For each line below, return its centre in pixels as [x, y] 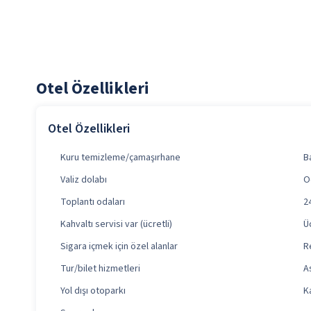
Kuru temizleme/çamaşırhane [120, 158]
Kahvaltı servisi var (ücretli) [116, 225]
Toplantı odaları [93, 202]
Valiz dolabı [84, 180]
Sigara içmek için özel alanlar [119, 247]
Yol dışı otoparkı [93, 291]
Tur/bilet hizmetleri [100, 269]
